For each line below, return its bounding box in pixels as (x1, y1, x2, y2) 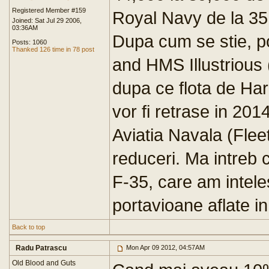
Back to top (12, 223, 45, 231)
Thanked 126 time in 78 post (12, 46, 94, 53)
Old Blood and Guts (12, 259, 76, 267)
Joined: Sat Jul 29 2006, (12, 17, 82, 24)
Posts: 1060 (12, 38, 47, 46)
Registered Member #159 (12, 7, 86, 14)
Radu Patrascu (16, 244, 67, 252)
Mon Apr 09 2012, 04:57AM (124, 244, 205, 251)
